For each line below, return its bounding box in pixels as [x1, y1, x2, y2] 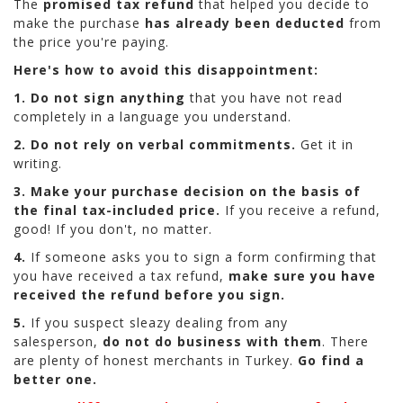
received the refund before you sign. [13, 285, 285, 303]
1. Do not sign [13, 88, 115, 106]
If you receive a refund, [220, 201, 381, 219]
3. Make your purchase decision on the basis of [13, 182, 361, 200]
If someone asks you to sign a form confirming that [26, 247, 377, 265]
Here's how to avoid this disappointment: [13, 60, 318, 78]
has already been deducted [145, 13, 345, 31]
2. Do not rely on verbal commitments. [13, 135, 296, 153]
